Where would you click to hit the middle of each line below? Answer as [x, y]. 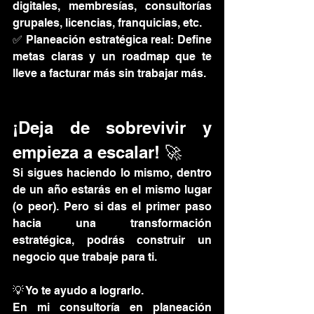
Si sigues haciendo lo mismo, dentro [112, 173]
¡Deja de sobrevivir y [112, 128]
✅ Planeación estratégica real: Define [112, 40]
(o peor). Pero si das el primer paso [112, 206]
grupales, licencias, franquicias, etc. [107, 23]
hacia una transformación [112, 223]
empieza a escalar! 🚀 [97, 152]
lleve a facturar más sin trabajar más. [109, 73]
